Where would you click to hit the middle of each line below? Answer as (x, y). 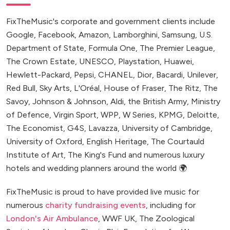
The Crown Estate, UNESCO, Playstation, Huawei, (100, 62)
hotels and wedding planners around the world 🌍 (97, 168)
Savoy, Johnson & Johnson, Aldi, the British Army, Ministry (113, 102)
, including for (171, 205)
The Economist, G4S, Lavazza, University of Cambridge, (109, 128)
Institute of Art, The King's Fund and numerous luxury (105, 155)
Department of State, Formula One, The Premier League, (111, 48)
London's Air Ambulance (52, 219)
